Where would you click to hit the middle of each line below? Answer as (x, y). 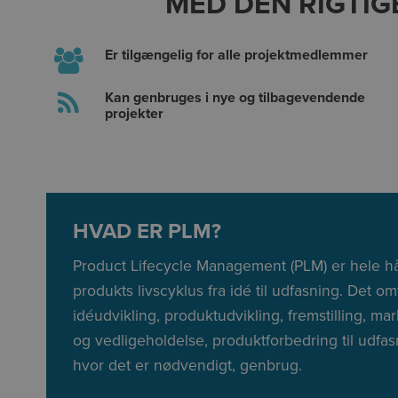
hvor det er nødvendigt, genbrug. (187, 366)
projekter (134, 114)
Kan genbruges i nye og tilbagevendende (235, 98)
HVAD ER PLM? (147, 232)
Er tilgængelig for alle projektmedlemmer (236, 56)
